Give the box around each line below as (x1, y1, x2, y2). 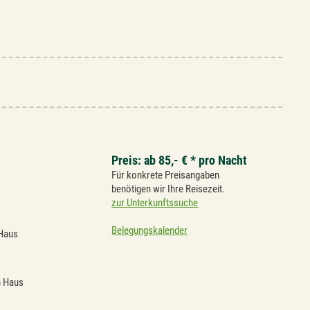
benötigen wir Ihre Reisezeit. (111, 182, 226, 195)
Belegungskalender (111, 224, 188, 237)
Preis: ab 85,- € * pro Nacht (111, 152, 248, 167)
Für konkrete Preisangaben (111, 168, 220, 181)
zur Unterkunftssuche (111, 196, 199, 209)
